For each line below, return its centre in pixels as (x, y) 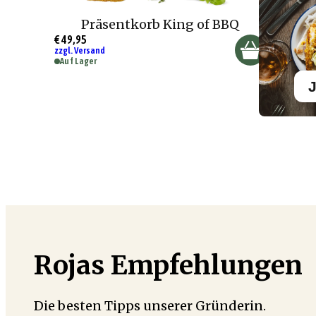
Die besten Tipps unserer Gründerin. (150, 305)
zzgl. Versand (80, 51)
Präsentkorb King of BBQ (160, 25)
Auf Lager (79, 61)
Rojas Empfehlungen (168, 265)
